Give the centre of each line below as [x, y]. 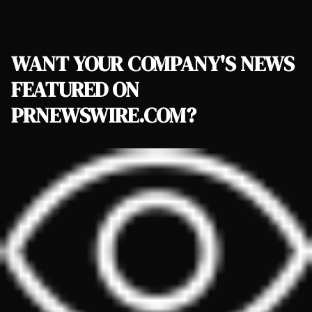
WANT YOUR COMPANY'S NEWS [153, 63]
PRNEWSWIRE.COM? [104, 115]
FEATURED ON [75, 89]
